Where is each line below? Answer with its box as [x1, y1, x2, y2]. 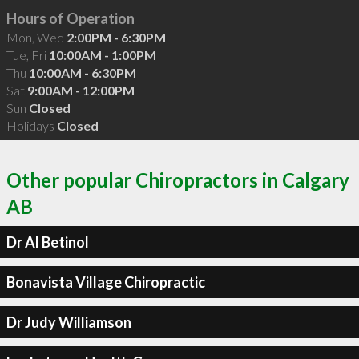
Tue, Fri [6, 46, 49, 63]
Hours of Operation [6, 9, 135, 27]
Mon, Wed [6, 29, 67, 45]
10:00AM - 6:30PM [28, 64, 136, 80]
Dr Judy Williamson [6, 313, 131, 331]
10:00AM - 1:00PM [48, 46, 156, 63]
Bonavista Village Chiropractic [6, 272, 205, 291]
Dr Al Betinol [6, 232, 89, 251]
